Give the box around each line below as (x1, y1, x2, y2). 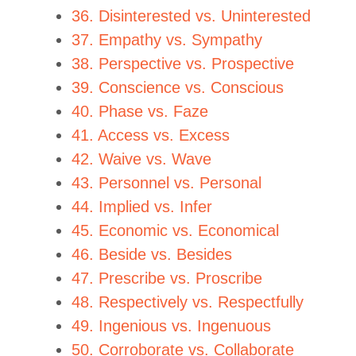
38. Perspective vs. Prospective (72, 54, 294, 72)
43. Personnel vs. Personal (72, 173, 261, 192)
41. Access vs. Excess (72, 126, 230, 144)
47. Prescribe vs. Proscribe (72, 269, 262, 287)
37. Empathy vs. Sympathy (72, 30, 262, 48)
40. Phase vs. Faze (72, 102, 208, 120)
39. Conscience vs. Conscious (72, 78, 284, 96)
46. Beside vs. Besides (72, 245, 232, 263)
